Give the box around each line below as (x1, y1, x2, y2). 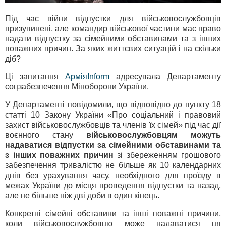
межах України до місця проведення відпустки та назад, (5, 181, 221, 190)
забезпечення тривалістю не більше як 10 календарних (5, 161, 221, 170)
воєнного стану (5, 131, 86, 140)
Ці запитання (5, 72, 65, 81)
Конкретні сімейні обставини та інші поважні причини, (5, 209, 221, 218)
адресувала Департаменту (109, 72, 221, 81)
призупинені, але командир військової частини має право (5, 24, 221, 33)
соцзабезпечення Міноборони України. (5, 82, 149, 91)
